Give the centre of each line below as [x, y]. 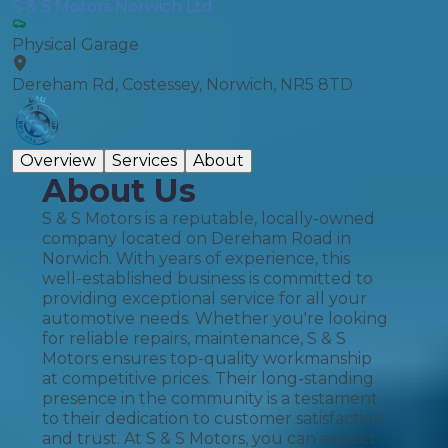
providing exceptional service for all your [204, 298]
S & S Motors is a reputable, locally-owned [208, 218]
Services [144, 160]
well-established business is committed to [207, 278]
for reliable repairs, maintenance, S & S [194, 338]
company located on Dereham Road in [196, 238]
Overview [58, 160]
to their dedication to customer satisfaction [213, 418]
